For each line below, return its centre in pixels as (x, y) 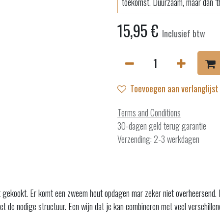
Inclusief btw (184, 33)
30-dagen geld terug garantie (162, 126)
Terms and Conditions (149, 112)
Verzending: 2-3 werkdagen (158, 139)
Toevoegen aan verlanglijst (174, 88)
